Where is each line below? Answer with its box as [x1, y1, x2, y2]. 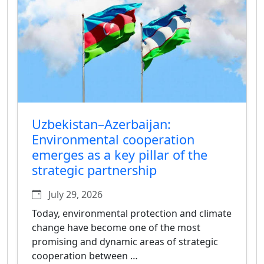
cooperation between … [32, 249, 138, 262]
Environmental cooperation [32, 130, 194, 148]
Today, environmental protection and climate [32, 206, 232, 220]
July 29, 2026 [46, 187, 103, 201]
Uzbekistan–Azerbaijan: [32, 115, 171, 133]
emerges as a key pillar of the [32, 146, 207, 163]
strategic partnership [32, 161, 157, 179]
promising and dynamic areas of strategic [32, 235, 218, 248]
